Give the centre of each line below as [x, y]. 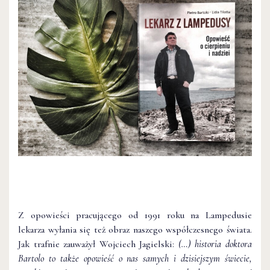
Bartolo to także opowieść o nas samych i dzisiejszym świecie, [135, 259]
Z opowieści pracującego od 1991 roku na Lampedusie [135, 215]
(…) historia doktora [215, 244]
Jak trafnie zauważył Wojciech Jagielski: [98, 244]
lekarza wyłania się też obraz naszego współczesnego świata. [135, 230]
